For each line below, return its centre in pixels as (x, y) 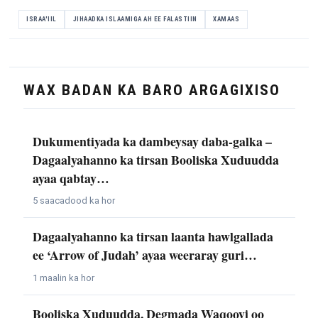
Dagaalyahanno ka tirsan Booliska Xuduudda (155, 159)
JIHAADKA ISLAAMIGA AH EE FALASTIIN (135, 20)
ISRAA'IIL (42, 20)
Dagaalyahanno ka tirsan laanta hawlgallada (153, 237)
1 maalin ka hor (63, 278)
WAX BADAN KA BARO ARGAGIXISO (152, 90)
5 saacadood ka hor (73, 201)
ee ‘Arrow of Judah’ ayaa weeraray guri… (144, 255)
